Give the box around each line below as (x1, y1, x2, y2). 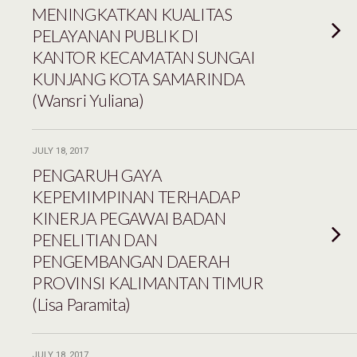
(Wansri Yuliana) (32, 90, 144, 110)
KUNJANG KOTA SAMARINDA (32, 69, 245, 88)
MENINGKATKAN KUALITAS (32, 4, 233, 24)
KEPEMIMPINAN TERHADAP (32, 186, 241, 206)
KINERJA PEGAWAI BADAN (32, 208, 226, 228)
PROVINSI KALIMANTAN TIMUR (32, 273, 264, 292)
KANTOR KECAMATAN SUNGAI (32, 47, 256, 67)
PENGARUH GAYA (32, 165, 162, 185)
